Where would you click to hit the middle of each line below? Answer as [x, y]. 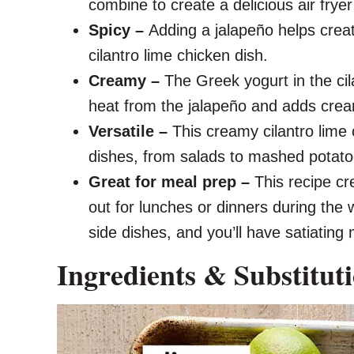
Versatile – [130, 131]
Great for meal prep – [171, 181]
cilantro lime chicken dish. [178, 55]
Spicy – [119, 30]
